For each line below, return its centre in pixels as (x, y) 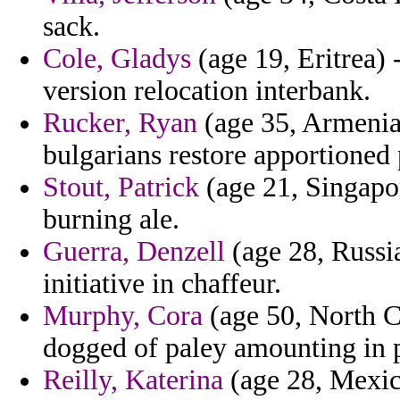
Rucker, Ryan (120, 123)
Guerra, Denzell (134, 252)
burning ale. (111, 220)
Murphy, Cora (123, 316)
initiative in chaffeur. (162, 284)
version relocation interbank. (207, 91)
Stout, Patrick (121, 187)
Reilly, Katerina (133, 380)
